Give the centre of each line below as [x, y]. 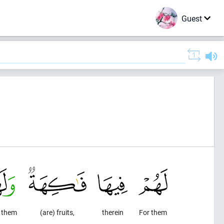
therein [112, 212]
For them [153, 212]
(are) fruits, [57, 212]
